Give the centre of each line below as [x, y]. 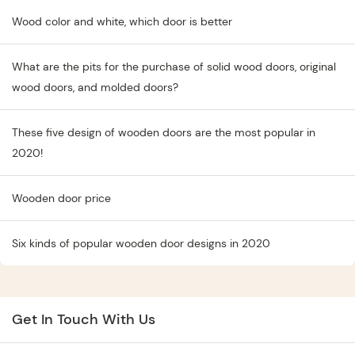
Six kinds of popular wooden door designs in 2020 [141, 244]
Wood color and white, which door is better [122, 22]
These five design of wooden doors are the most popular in [164, 133]
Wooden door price [61, 198]
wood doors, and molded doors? [95, 88]
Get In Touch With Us [84, 320]
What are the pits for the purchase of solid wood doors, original [174, 67]
